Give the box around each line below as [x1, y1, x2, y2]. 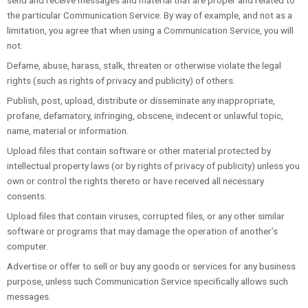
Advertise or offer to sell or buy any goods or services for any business [7, 260, 296, 272]
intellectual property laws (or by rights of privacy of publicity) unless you [7, 159, 300, 171]
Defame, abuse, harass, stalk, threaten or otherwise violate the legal [7, 60, 281, 71]
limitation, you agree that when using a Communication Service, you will [7, 25, 294, 36]
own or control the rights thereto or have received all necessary [7, 175, 264, 186]
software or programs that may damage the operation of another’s [7, 225, 278, 236]
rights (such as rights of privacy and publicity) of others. [7, 75, 235, 87]
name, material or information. [7, 125, 129, 137]
